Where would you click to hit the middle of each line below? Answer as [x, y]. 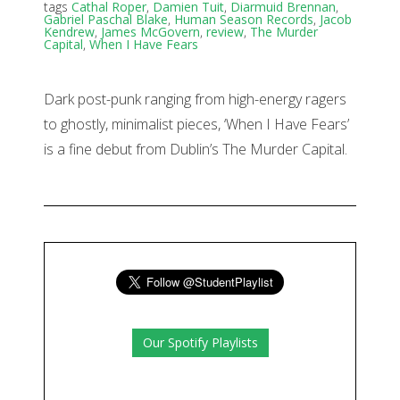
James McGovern [150, 32]
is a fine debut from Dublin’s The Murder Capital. [196, 150]
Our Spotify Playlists [200, 343]
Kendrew [69, 32]
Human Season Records [244, 20]
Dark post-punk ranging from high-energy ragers [195, 100]
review [225, 32]
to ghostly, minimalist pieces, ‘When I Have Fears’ [196, 125]
